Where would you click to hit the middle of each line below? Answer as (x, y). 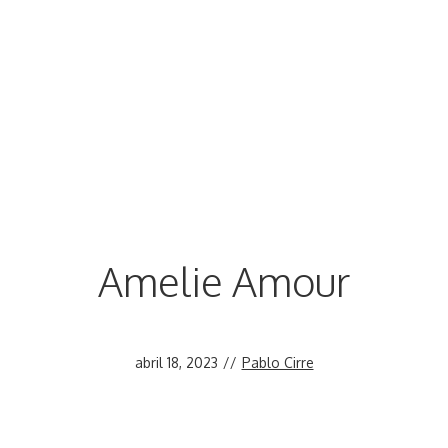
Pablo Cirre (277, 362)
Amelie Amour (224, 280)
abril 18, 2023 (176, 362)
